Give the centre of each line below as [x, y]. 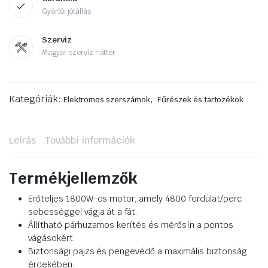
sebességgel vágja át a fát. [83, 212]
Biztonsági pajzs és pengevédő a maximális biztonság [138, 252]
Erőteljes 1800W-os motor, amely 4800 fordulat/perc [135, 199]
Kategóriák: [36, 99]
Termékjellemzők [73, 179]
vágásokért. [51, 238]
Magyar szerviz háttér [79, 53]
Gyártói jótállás [66, 12]
